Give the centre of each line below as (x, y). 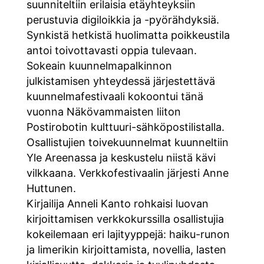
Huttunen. (51, 188)
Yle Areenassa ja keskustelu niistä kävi (121, 157)
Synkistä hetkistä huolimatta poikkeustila (128, 35)
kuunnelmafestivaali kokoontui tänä (115, 96)
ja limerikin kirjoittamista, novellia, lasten (126, 249)
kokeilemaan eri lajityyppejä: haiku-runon (128, 234)
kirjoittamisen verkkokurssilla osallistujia (125, 219)
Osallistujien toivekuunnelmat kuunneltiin (127, 142)
